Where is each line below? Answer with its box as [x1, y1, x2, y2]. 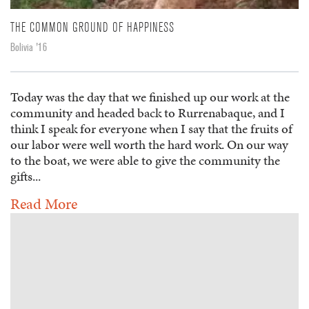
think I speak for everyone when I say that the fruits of [10, 119, 292, 138]
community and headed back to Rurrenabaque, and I [10, 103, 285, 122]
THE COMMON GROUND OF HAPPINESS [10, 19, 175, 35]
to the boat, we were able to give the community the [10, 150, 280, 170]
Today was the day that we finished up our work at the [10, 87, 290, 106]
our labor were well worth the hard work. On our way [10, 134, 288, 154]
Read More [10, 192, 77, 215]
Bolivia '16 [10, 40, 47, 54]
